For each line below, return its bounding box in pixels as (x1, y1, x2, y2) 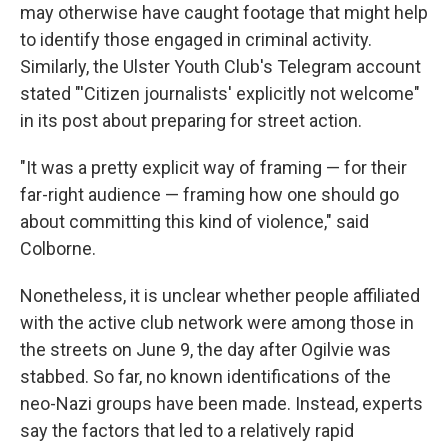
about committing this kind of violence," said (20, 211, 369, 232)
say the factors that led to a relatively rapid (20, 420, 354, 441)
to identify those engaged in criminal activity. (20, 29, 372, 50)
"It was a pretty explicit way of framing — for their (20, 157, 407, 178)
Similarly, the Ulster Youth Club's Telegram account (20, 56, 421, 77)
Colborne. (20, 238, 96, 259)
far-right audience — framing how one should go (20, 184, 399, 205)
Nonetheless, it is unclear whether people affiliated (20, 285, 420, 306)
